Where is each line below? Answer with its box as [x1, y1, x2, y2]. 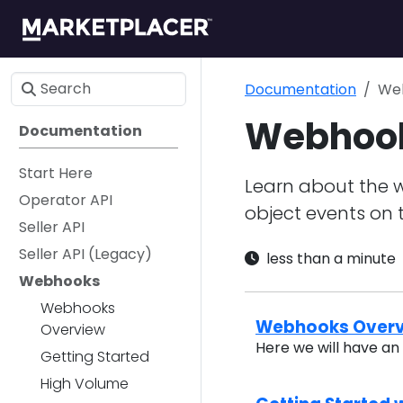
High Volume [40, 373, 129, 394]
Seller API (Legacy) [19, 244, 152, 264]
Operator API [19, 190, 112, 210]
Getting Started [40, 346, 149, 367]
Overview [40, 319, 105, 340]
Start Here [19, 163, 93, 184]
